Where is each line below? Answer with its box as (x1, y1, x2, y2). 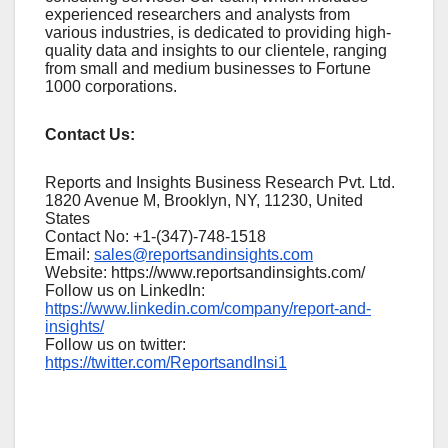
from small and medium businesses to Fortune (45, 59, 371, 77)
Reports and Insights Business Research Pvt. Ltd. (45, 173, 395, 191)
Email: (45, 245, 94, 263)
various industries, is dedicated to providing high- (45, 23, 391, 41)
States (45, 209, 90, 227)
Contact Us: (45, 125, 135, 143)
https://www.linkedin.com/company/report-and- (45, 299, 371, 317)
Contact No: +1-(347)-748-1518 (45, 227, 266, 245)
